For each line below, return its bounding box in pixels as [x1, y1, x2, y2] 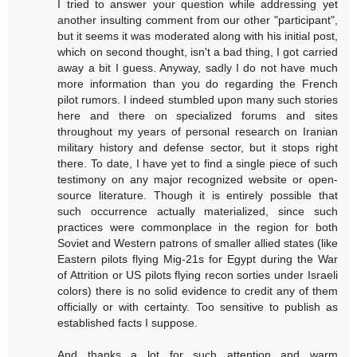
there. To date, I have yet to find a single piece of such [57, 157, 338, 171]
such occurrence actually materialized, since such [57, 205, 338, 218]
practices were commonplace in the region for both [57, 221, 338, 234]
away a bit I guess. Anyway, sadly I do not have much [57, 61, 338, 75]
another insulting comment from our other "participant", [57, 14, 338, 27]
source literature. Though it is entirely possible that [57, 189, 338, 202]
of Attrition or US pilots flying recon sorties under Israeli [57, 269, 338, 282]
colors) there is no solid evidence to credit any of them [57, 284, 338, 298]
